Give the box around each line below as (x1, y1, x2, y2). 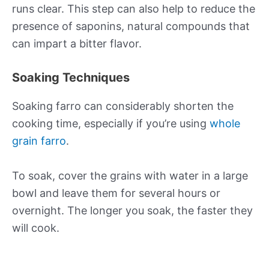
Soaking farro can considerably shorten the (12, 99, 234, 112)
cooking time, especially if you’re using (12, 116, 210, 130)
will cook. (12, 221, 59, 234)
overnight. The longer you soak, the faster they (12, 204, 253, 217)
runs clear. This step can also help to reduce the (12, 2, 255, 15)
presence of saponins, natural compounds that (12, 19, 250, 32)
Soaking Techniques (12, 70, 130, 85)
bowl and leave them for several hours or (12, 186, 220, 199)
